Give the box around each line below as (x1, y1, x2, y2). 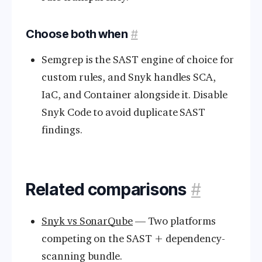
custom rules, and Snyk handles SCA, (42, 71, 216, 84)
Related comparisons (26, 180, 187, 200)
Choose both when (26, 27, 127, 42)
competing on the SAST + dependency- (42, 232, 226, 246)
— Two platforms (133, 215, 216, 228)
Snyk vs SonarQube (42, 215, 133, 228)
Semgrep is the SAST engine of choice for (42, 53, 234, 67)
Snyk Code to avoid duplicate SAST (42, 106, 206, 119)
